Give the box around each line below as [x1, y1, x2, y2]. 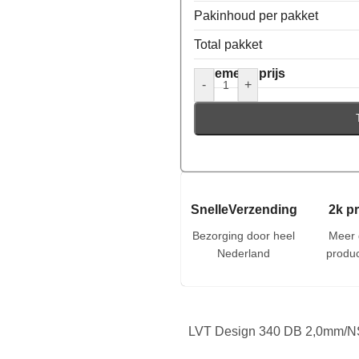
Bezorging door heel [192, 228, 296, 242]
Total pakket [193, 37, 262, 51]
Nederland [217, 246, 271, 260]
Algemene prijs [193, 66, 285, 80]
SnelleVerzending [190, 202, 297, 216]
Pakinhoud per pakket [193, 8, 318, 22]
